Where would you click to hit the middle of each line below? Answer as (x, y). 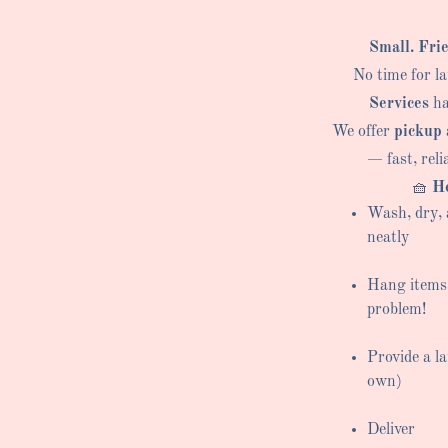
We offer (363, 131)
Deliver (391, 429)
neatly (388, 237)
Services (399, 103)
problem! (397, 309)
